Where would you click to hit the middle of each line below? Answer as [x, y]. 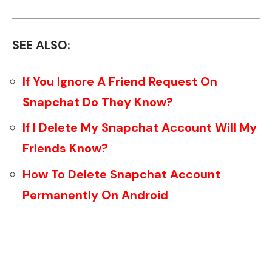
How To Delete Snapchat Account [121, 174]
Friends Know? [65, 148]
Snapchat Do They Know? [98, 102]
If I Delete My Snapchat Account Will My [140, 128]
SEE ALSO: [41, 45]
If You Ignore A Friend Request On [120, 81]
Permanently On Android [95, 195]
